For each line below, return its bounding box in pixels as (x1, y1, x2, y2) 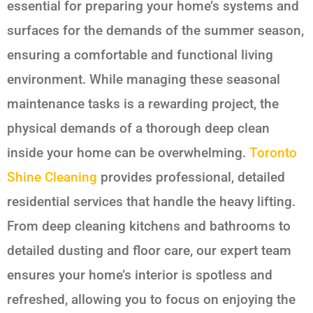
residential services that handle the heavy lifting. (7, 193, 296, 210)
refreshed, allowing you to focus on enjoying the (7, 291, 296, 307)
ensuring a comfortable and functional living (7, 46, 273, 63)
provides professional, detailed (97, 168, 285, 185)
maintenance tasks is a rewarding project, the (7, 95, 279, 112)
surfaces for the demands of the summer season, (7, 22, 304, 38)
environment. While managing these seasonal (7, 71, 280, 87)
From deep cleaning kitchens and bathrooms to (7, 217, 291, 234)
